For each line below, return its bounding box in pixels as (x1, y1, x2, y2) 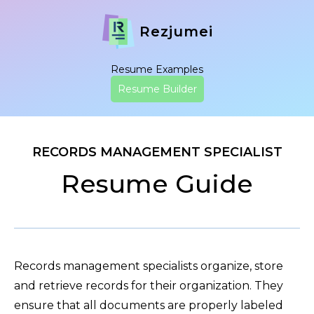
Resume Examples (111, 63, 203, 76)
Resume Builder (117, 83, 197, 95)
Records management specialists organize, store (14, 259, 283, 273)
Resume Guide (61, 168, 253, 199)
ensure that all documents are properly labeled (14, 299, 283, 312)
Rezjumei (139, 23, 213, 40)
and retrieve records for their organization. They (14, 279, 283, 292)
